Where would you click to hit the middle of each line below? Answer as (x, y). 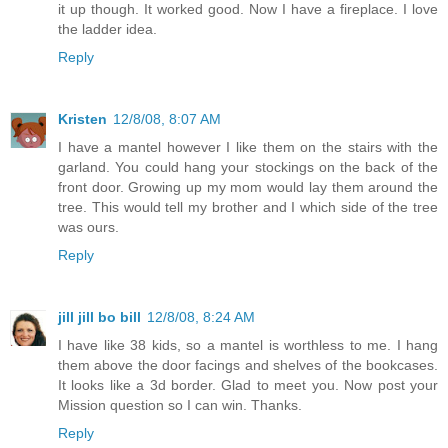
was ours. (88, 226)
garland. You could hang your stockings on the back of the (248, 166)
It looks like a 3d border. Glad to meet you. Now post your (248, 384)
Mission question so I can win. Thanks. (180, 404)
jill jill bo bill (99, 316)
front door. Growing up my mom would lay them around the (248, 186)
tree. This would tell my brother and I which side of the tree (248, 206)
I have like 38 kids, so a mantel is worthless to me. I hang (248, 344)
